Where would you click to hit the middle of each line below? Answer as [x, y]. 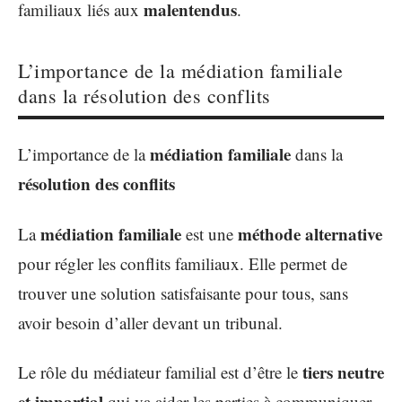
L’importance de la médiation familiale [180, 70]
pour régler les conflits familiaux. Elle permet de [183, 263]
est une [210, 233]
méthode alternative [310, 233]
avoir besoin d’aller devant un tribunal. [150, 322]
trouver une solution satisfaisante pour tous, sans [183, 293]
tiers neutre [343, 372]
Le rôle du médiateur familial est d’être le [160, 372]
